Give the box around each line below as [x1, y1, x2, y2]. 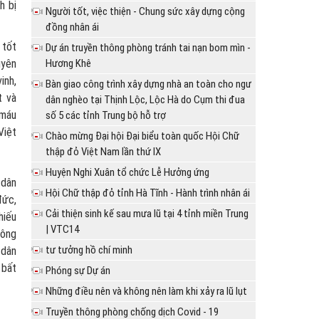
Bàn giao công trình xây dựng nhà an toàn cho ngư [46, 78, 252, 91]
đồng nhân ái [46, 21, 100, 34]
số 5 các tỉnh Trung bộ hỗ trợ [46, 109, 167, 122]
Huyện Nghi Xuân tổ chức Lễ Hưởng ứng [46, 166, 210, 179]
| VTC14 [46, 223, 80, 236]
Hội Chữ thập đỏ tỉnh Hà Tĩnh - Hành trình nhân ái [46, 187, 251, 200]
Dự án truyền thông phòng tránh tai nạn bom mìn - [46, 41, 251, 55]
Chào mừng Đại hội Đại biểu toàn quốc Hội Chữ [46, 130, 240, 143]
